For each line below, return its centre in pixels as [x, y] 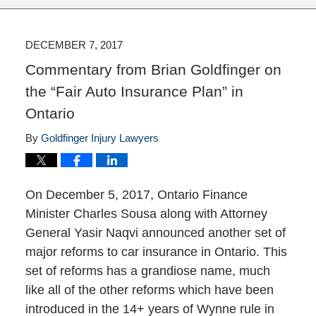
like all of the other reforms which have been [149, 290]
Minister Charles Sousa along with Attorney [146, 214]
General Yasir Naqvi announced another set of [155, 233]
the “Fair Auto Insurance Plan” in [134, 92]
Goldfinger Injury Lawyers [99, 138]
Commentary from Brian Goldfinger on [153, 70]
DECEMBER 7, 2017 [74, 45]
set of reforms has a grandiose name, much [147, 271]
